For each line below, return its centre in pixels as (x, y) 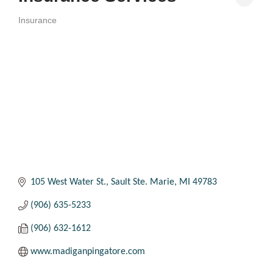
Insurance (37, 21)
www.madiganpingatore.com (88, 251)
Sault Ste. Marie (143, 182)
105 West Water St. (68, 182)
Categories (36, 28)
